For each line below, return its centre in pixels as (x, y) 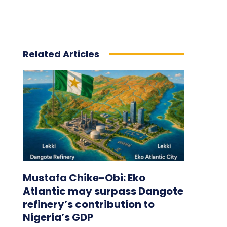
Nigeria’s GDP (58, 217)
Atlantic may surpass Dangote (103, 191)
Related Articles (61, 54)
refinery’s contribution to (88, 204)
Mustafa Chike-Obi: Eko (84, 178)
